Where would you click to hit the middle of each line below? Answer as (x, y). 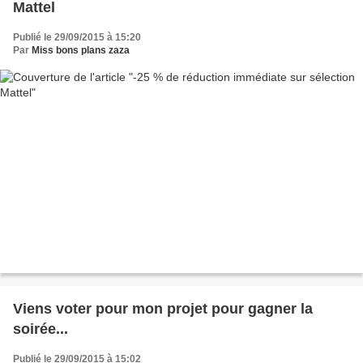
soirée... (41, 329)
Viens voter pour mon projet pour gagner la (163, 309)
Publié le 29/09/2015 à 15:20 (77, 37)
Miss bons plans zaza (81, 50)
